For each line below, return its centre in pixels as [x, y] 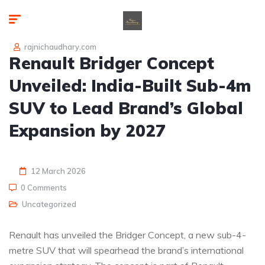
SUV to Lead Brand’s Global [126, 108]
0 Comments [44, 188]
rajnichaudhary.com [59, 47]
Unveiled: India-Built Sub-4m [130, 85]
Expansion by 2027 [87, 130]
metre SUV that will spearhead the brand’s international [126, 250]
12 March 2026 [58, 171]
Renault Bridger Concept [112, 63]
